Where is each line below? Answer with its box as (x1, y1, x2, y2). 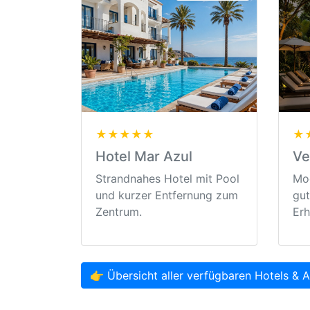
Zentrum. (95, 205, 142, 219)
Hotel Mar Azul (95, 148, 192, 165)
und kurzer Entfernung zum (95, 188, 238, 203)
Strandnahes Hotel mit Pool (95, 172, 239, 186)
